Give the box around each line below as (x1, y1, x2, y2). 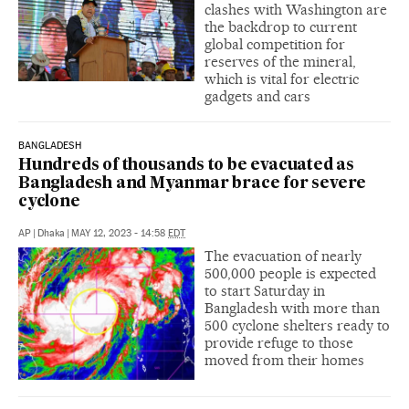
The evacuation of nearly (204, 247, 362, 265)
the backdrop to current (204, 18, 357, 36)
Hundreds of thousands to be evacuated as (18, 158, 354, 173)
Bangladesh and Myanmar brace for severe (18, 176, 367, 192)
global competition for (204, 36, 345, 53)
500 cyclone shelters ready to (204, 317, 390, 334)
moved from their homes (204, 351, 364, 369)
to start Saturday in (204, 282, 325, 299)
